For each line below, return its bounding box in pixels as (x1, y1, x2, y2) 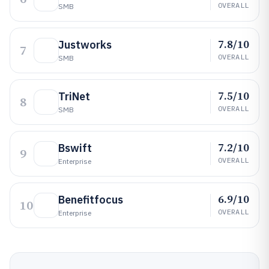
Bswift (58, 141, 92, 155)
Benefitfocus (58, 193, 123, 207)
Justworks (58, 38, 112, 52)
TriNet (58, 89, 90, 103)
